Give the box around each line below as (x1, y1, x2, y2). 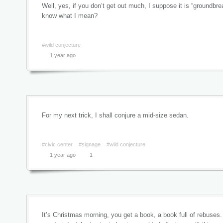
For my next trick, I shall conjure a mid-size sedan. (42, 111, 189, 119)
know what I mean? (42, 12, 98, 19)
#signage (79, 141, 101, 147)
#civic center (42, 141, 73, 147)
